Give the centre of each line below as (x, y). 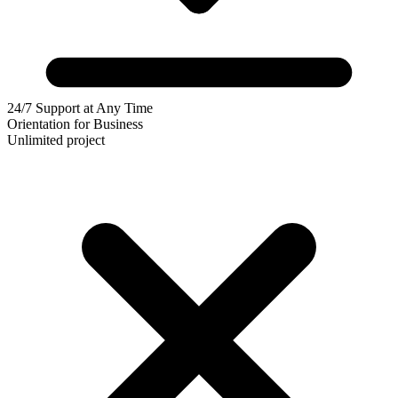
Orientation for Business (75, 124)
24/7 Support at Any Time (80, 108)
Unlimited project (56, 140)
